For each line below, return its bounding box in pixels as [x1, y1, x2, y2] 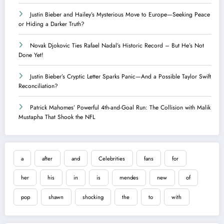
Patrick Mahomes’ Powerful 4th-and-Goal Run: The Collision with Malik [30, 102, 210, 112]
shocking [82, 193, 103, 201]
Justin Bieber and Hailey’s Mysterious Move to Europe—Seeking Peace [30, 9, 210, 19]
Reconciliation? [18, 81, 58, 90]
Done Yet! [18, 50, 43, 59]
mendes [119, 173, 138, 182]
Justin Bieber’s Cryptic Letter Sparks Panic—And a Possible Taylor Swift [30, 71, 211, 81]
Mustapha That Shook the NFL [18, 112, 95, 121]
